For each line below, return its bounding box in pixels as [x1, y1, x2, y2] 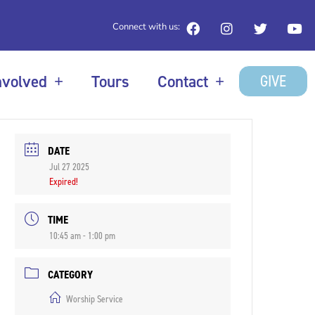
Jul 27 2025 [49, 160, 90, 174]
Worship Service [66, 292, 124, 307]
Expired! [49, 174, 79, 188]
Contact [157, 70, 208, 92]
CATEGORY [48, 267, 94, 283]
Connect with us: [112, 20, 180, 33]
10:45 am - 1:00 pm [49, 229, 116, 243]
